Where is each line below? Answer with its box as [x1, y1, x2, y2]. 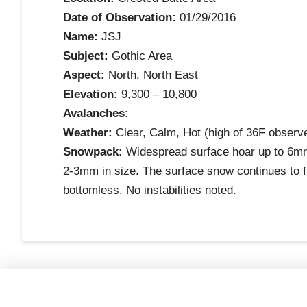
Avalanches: [63, 107, 129, 121]
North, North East [105, 69, 198, 82]
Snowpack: [63, 145, 123, 159]
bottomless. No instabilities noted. [63, 184, 236, 197]
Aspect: [63, 69, 105, 82]
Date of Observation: [63, 11, 176, 25]
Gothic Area [108, 49, 172, 63]
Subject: [63, 49, 108, 63]
